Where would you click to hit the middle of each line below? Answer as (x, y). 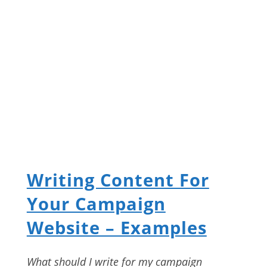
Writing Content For (118, 180)
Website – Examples (117, 228)
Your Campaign (96, 204)
